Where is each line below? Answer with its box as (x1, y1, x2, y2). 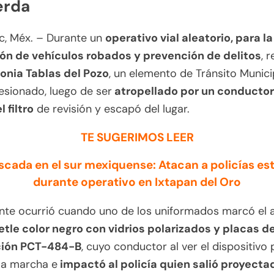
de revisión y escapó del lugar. (34, 102, 190, 117)
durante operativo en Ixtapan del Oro (33, 174, 241, 190)
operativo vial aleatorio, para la (105, 31, 273, 46)
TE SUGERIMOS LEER (80, 130, 194, 146)
